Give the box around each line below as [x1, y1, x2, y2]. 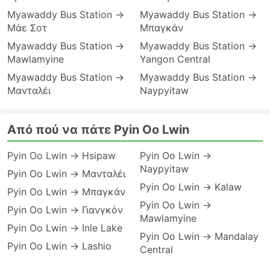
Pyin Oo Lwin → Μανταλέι [7, 168, 125, 180]
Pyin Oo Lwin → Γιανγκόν [7, 204, 123, 216]
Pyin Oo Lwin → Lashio [7, 240, 111, 252]
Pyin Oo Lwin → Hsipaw [7, 149, 116, 162]
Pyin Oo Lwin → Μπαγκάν [7, 186, 125, 198]
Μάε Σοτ [7, 22, 47, 34]
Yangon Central [140, 53, 210, 65]
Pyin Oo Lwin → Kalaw [140, 181, 242, 193]
